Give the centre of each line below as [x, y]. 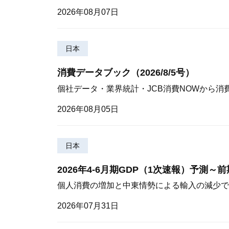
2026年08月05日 [88, 109]
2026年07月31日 [88, 206]
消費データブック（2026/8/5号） [126, 73]
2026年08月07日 [88, 12]
